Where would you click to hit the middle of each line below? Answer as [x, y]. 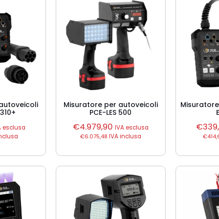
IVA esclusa [131, 128]
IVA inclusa [124, 136]
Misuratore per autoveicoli [110, 105]
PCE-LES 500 [111, 112]
